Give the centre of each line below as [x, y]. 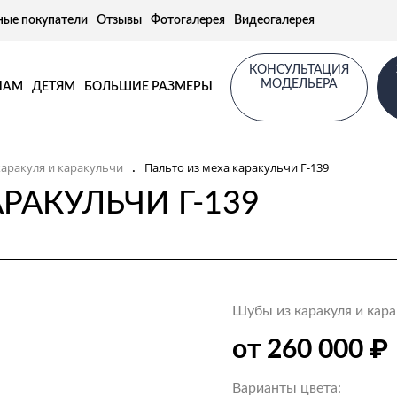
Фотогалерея [188, 20]
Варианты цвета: [287, 388]
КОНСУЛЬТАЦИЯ [299, 70]
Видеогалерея [274, 20]
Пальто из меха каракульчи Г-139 [237, 167]
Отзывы [119, 20]
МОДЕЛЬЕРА [299, 84]
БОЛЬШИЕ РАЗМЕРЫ [148, 87]
